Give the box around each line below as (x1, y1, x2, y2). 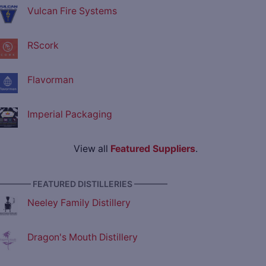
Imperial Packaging (27, 109, 112, 121)
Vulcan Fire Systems (27, 5, 117, 17)
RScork (27, 40, 59, 52)
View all (73, 143, 110, 155)
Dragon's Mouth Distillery (27, 232, 138, 243)
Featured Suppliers (110, 143, 195, 155)
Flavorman (27, 74, 74, 86)
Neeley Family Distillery (27, 197, 131, 209)
